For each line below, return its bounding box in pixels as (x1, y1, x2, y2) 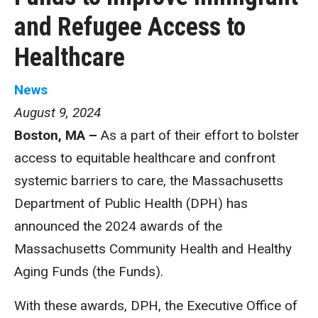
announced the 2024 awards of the (14, 218, 222, 234)
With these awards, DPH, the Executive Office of (14, 297, 297, 314)
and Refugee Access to (14, 12, 246, 42)
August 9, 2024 (14, 104, 101, 121)
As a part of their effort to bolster (101, 127, 300, 143)
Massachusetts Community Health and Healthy (14, 241, 292, 257)
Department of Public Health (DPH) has (14, 195, 248, 212)
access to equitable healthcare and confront (14, 150, 275, 166)
